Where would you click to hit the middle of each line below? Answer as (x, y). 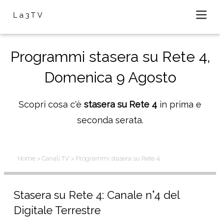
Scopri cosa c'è (51, 104)
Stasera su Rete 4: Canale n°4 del (96, 195)
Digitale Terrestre (57, 210)
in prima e (179, 104)
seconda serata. (110, 120)
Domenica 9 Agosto (110, 77)
